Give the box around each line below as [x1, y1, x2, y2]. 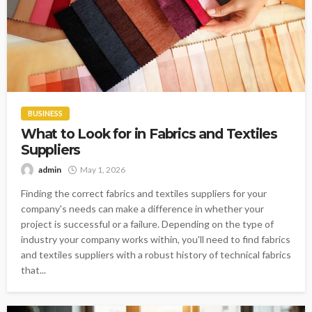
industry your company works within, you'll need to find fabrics [21, 233, 290, 246]
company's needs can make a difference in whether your [21, 203, 264, 215]
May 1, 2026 [80, 164, 125, 175]
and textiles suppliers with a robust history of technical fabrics [21, 249, 291, 261]
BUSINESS [28, 109, 63, 118]
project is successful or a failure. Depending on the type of [21, 218, 274, 231]
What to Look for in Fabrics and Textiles [21, 125, 277, 143]
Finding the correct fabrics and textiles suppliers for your [21, 187, 267, 200]
